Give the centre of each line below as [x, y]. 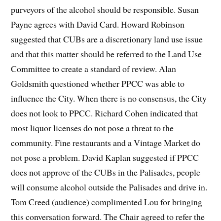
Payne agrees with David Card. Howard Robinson [98, 24]
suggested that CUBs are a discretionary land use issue [107, 39]
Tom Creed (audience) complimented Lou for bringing [107, 202]
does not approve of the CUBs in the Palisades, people [106, 172]
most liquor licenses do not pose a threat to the [92, 128]
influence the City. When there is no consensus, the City [109, 98]
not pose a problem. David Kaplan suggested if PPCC [105, 158]
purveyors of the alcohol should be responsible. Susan [105, 10]
